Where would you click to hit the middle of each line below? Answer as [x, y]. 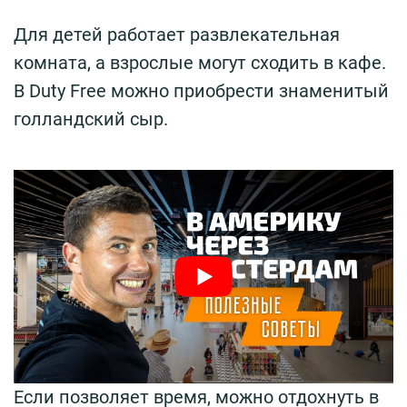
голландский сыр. [91, 119]
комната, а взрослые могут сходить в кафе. [200, 62]
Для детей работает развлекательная [177, 34]
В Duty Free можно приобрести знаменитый [201, 90]
